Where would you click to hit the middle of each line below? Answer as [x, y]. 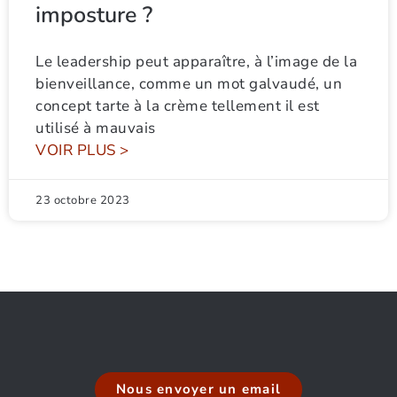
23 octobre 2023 [83, 200]
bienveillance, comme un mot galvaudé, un [189, 84]
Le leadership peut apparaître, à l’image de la [196, 62]
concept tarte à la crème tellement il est [178, 106]
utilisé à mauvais [96, 128]
